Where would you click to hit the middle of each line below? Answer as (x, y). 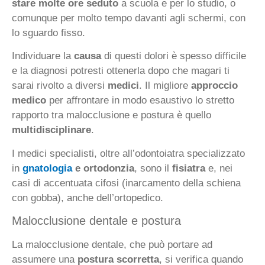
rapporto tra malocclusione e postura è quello (112, 115)
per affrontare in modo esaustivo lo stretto (140, 101)
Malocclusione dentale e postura (96, 220)
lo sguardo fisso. (49, 33)
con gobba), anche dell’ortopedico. (88, 198)
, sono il (153, 168)
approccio (214, 86)
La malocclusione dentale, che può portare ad (112, 244)
